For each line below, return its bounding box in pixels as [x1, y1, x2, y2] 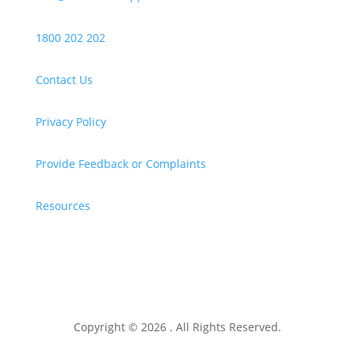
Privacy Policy [35, 114, 106, 129]
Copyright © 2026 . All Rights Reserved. [73, 319, 281, 334]
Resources [35, 198, 90, 213]
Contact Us [35, 72, 93, 87]
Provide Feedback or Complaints [35, 156, 206, 171]
